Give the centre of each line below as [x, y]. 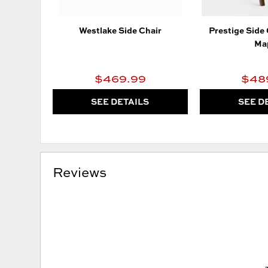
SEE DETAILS [120, 102]
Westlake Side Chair [120, 31]
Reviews [80, 172]
